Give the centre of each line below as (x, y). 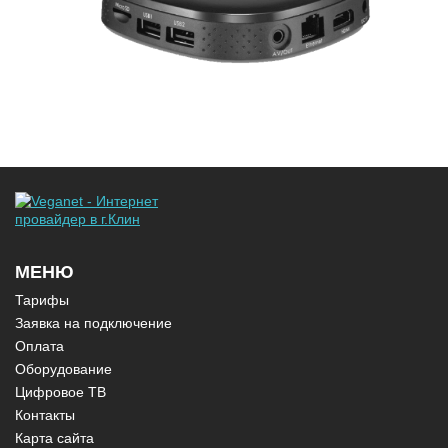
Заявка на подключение (93, 323)
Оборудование (63, 369)
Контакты (45, 415)
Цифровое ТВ (60, 392)
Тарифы (42, 300)
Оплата (39, 346)
